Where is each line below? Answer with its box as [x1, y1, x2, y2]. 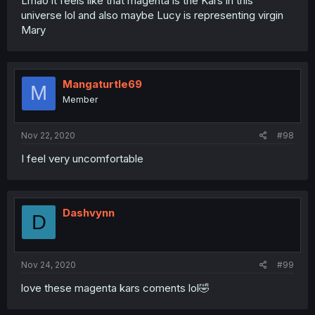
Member [63, 94, 98, 105]
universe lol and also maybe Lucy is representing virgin [21, 8, 283, 22]
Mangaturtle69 [63, 77, 142, 91]
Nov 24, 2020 [21, 259, 76, 270]
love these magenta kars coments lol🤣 [21, 281, 210, 295]
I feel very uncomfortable [21, 152, 143, 165]
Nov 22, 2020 [21, 130, 75, 141]
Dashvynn [63, 206, 115, 219]
